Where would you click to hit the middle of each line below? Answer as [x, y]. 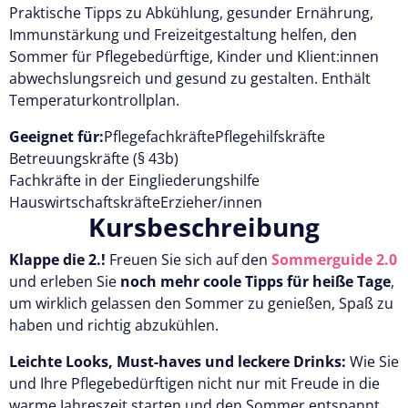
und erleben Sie [65, 281]
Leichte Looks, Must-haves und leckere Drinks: [179, 361]
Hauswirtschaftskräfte [85, 202]
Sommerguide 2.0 [332, 259]
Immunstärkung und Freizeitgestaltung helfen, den [183, 34]
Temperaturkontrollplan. [94, 100]
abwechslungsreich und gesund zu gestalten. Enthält [190, 78]
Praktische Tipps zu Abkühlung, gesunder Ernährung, [191, 12]
